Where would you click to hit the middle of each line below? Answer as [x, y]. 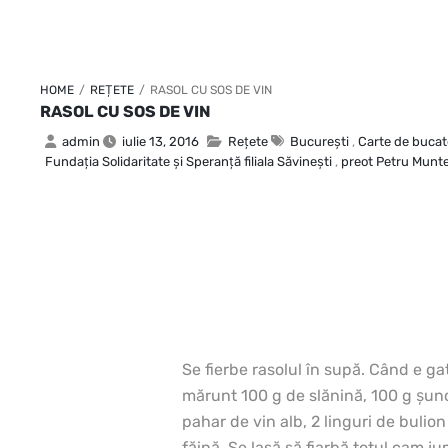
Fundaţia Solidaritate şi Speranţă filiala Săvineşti [188, 161]
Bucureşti [319, 141]
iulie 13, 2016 [160, 141]
